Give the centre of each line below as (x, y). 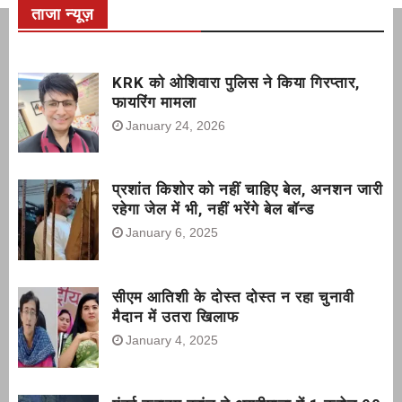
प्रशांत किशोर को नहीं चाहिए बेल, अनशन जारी (248, 190)
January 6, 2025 (172, 233)
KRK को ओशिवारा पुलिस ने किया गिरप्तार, (236, 82)
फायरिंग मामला (154, 102)
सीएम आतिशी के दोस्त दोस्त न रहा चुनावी (233, 297)
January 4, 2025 (172, 341)
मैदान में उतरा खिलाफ (175, 317)
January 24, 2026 (175, 125)
